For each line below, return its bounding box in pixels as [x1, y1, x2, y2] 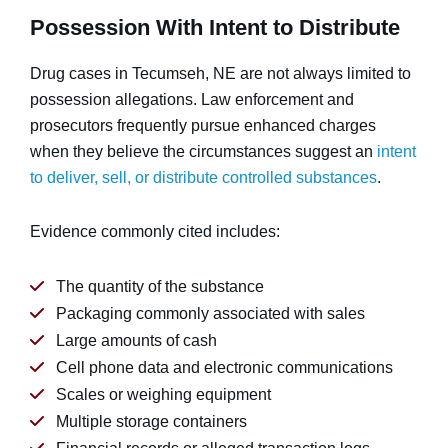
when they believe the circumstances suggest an [30, 143, 377, 160]
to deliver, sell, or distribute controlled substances [30, 169, 377, 186]
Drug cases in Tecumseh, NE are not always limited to [30, 65, 411, 82]
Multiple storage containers [56, 413, 247, 430]
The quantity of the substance [56, 278, 264, 295]
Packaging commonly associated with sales [56, 305, 365, 322]
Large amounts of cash [56, 332, 217, 349]
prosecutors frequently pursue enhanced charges [30, 117, 376, 134]
